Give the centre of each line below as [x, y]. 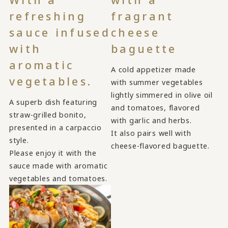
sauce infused [60, 32]
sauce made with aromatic [58, 165]
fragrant [142, 16]
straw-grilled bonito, [48, 115]
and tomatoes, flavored [155, 107]
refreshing [47, 16]
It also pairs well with [151, 133]
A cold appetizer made [153, 69]
